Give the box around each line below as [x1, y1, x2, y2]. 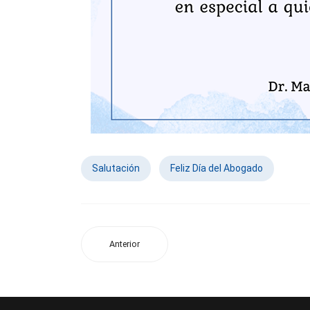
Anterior [109, 239, 140, 249]
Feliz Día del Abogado [170, 163, 263, 174]
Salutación [92, 163, 140, 174]
